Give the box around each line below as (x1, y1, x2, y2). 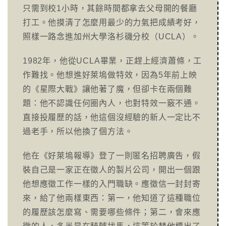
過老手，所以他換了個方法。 (23, 127, 133, 136)
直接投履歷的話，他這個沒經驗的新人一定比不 (23, 113, 201, 122)
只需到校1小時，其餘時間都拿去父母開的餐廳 (23, 4, 197, 13)
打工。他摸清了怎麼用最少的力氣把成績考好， (23, 18, 201, 27)
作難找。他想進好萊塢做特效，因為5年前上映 (23, 71, 197, 79)
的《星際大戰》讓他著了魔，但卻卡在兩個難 (23, 85, 192, 93)
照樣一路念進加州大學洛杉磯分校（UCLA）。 (23, 32, 199, 41)
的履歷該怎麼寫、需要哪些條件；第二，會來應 (23, 208, 201, 216)
